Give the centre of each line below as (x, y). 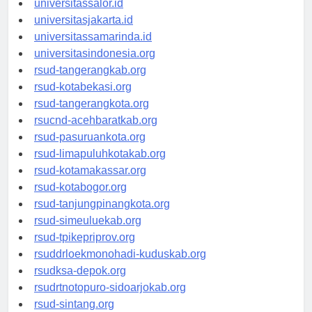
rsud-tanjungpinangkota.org (102, 216)
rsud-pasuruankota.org (90, 149)
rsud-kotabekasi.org (83, 99)
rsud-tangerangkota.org (92, 116)
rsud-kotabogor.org (80, 199)
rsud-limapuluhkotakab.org (100, 166)
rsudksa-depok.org (80, 283)
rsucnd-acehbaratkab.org (96, 132)
